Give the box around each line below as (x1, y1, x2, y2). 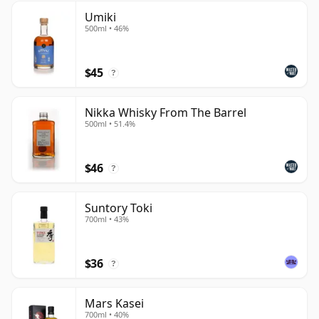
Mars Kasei (85, 295, 144, 311)
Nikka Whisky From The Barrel (85, 104, 246, 120)
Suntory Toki (85, 199, 152, 216)
